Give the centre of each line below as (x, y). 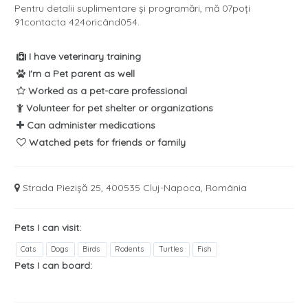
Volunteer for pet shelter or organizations (118, 108)
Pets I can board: (53, 266)
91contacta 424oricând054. (77, 22)
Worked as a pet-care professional (106, 91)
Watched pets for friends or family (106, 143)
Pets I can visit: (48, 228)
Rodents (131, 249)
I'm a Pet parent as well (80, 74)
